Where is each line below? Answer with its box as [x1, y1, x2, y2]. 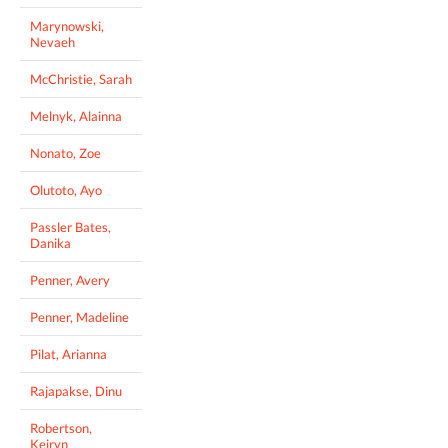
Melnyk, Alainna [30, 107, 122, 124]
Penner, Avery [30, 271, 110, 288]
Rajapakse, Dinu [30, 382, 122, 399]
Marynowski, [30, 17, 104, 34]
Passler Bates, [30, 218, 111, 235]
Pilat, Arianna [30, 345, 107, 362]
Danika [30, 234, 71, 251]
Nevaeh [30, 33, 75, 50]
